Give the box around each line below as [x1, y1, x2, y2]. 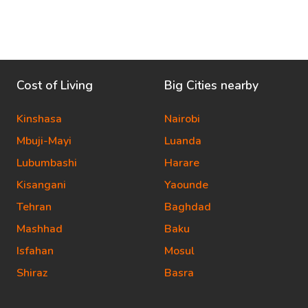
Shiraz [16, 265, 47, 280]
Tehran [16, 199, 52, 214]
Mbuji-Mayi [16, 133, 71, 148]
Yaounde [164, 177, 208, 192]
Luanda [164, 133, 201, 148]
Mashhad [16, 221, 63, 236]
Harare [164, 155, 199, 170]
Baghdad [164, 199, 211, 214]
